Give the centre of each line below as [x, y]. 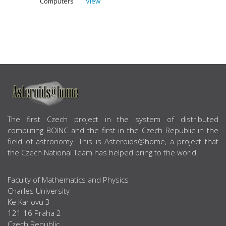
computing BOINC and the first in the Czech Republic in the [113, 130]
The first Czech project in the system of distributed [113, 119]
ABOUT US [40, 121]
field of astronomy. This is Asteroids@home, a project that [113, 142]
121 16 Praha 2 [34, 213]
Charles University [39, 191]
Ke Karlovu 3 [29, 202]
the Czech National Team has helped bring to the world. [103, 153]
